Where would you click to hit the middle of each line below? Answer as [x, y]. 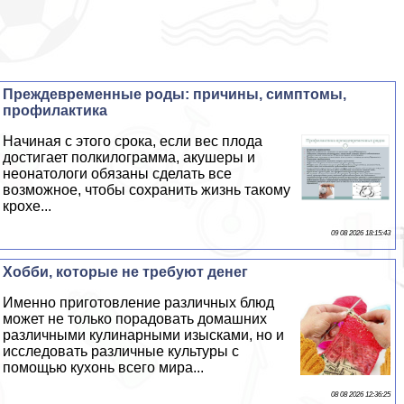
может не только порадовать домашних [135, 319]
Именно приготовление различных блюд [139, 303]
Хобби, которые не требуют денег [126, 272]
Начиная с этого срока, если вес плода [133, 142]
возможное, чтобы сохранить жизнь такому [147, 190]
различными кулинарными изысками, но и [144, 335]
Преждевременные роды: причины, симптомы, [175, 95]
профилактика [55, 111]
